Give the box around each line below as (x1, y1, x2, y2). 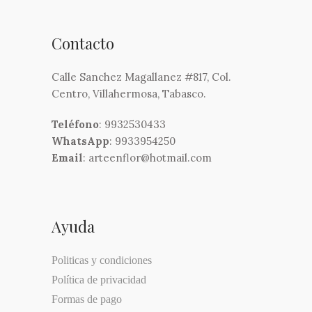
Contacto (52, 32, 114, 54)
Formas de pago (52, 292, 122, 305)
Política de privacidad (52, 273, 146, 286)
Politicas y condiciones (52, 253, 152, 266)
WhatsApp (52, 134, 109, 148)
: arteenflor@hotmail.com (83, 150, 212, 164)
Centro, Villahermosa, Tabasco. (52, 86, 206, 100)
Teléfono (52, 117, 99, 131)
